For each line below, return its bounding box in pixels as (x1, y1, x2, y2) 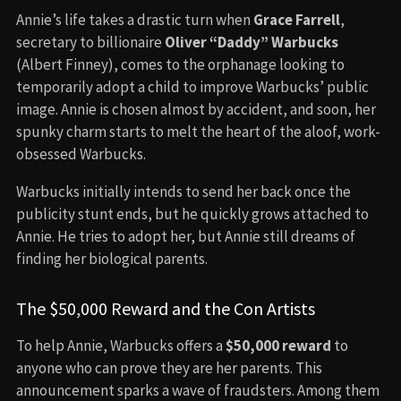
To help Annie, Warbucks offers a (16, 335, 226, 355)
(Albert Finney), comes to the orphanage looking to (16, 54, 345, 74)
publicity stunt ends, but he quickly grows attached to (16, 203, 369, 224)
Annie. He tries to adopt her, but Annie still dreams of (16, 226, 355, 246)
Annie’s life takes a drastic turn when (16, 9, 253, 30)
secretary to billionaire (16, 31, 165, 52)
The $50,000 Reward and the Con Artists (16, 296, 315, 320)
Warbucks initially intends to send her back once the (16, 181, 351, 201)
